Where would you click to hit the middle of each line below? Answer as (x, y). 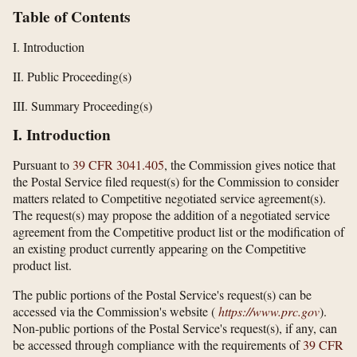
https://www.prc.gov (269, 311)
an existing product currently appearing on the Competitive (159, 248)
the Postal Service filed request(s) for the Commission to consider (176, 181)
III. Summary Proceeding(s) (82, 105)
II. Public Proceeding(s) (72, 76)
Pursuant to (43, 164)
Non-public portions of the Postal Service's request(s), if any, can (175, 328)
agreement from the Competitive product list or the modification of (178, 231)
